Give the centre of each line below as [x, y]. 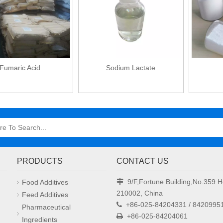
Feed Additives [45, 194]
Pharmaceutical [46, 207]
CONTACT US [143, 161]
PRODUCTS [40, 161]
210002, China [140, 193]
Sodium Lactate [131, 67]
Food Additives [45, 182]
